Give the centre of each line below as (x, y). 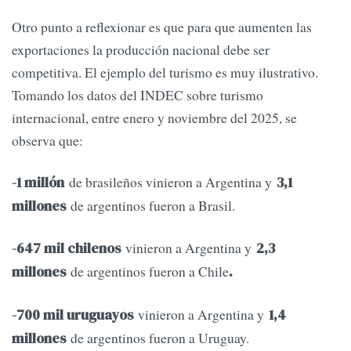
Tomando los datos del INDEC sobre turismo (138, 94)
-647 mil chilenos (66, 249)
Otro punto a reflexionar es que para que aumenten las (162, 26)
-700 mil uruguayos (72, 315)
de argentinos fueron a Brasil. (150, 206)
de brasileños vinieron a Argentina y (170, 182)
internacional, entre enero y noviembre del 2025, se (154, 117)
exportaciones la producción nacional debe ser (141, 49)
